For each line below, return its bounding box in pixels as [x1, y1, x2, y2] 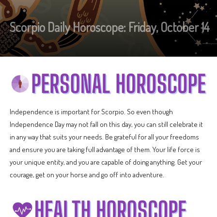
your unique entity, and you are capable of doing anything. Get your [10, 157, 202, 167]
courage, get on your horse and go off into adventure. [10, 170, 164, 179]
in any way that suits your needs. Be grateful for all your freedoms [10, 132, 199, 141]
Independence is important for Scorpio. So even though [10, 107, 173, 116]
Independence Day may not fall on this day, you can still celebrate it [10, 119, 203, 129]
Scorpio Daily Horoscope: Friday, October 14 [10, 19, 210, 35]
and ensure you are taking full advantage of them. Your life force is [10, 144, 200, 154]
